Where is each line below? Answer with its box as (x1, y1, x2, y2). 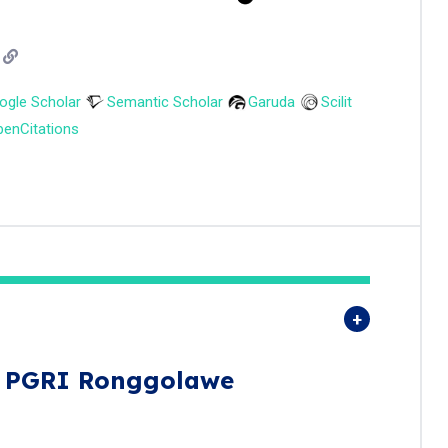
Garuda (248, 93, 295, 111)
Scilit (320, 93, 352, 111)
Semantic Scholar (106, 93, 223, 111)
